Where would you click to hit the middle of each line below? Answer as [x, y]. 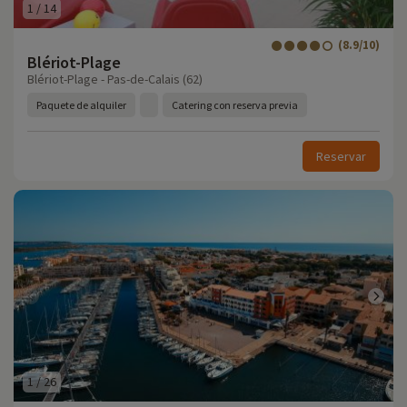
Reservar [341, 156]
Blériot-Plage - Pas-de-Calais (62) [115, 79]
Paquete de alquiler [81, 105]
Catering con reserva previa [235, 105]
